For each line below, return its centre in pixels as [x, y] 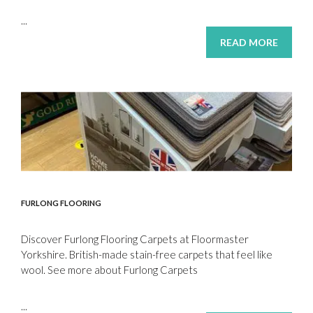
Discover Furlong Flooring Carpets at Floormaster [135, 239]
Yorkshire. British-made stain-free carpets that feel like [147, 255]
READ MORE [249, 43]
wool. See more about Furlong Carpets [109, 270]
